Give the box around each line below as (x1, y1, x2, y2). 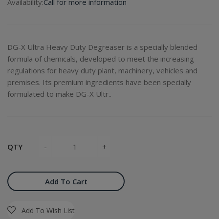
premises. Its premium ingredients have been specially (7, 77, 191, 87)
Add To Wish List (22, 206, 75, 215)
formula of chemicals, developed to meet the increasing (7, 54, 194, 64)
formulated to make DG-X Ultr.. (7, 89, 111, 99)
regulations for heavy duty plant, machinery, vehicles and (7, 66, 197, 75)
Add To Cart (44, 176, 88, 186)
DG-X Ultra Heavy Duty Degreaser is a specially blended (7, 42, 197, 52)
